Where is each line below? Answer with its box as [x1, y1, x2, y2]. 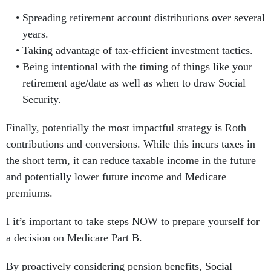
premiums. [6, 187, 53, 200]
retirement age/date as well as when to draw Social [22, 77, 246, 90]
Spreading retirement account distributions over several [22, 11, 265, 24]
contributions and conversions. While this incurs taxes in [6, 138, 255, 151]
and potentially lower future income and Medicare [6, 171, 226, 183]
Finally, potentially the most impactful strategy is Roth [6, 122, 246, 134]
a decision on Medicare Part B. [6, 232, 148, 244]
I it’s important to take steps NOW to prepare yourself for [6, 215, 260, 228]
